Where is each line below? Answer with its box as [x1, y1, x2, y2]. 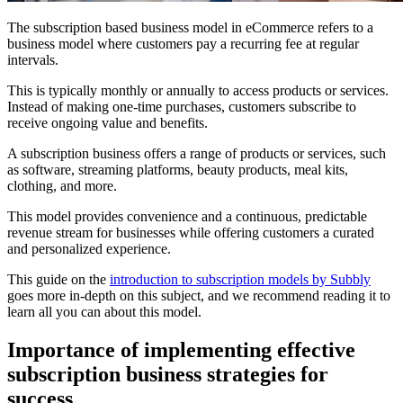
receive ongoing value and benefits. [7, 115, 208, 131]
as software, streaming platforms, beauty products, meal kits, [7, 162, 348, 178]
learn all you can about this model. [7, 304, 201, 320]
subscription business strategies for [7, 363, 328, 387]
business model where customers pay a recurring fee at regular [7, 36, 359, 52]
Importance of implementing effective [7, 338, 355, 363]
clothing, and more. [7, 178, 117, 194]
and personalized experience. [7, 241, 171, 257]
